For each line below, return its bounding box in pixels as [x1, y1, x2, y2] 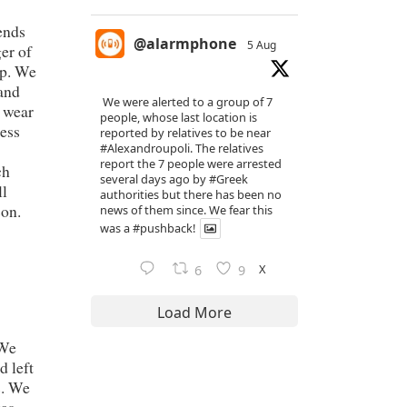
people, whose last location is [100, 108, 257, 125]
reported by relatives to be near [100, 124, 271, 141]
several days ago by [100, 170, 209, 187]
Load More [157, 302, 232, 323]
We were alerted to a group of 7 [100, 93, 273, 110]
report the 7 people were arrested [100, 154, 282, 172]
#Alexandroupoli [100, 139, 190, 156]
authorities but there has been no [100, 185, 282, 203]
